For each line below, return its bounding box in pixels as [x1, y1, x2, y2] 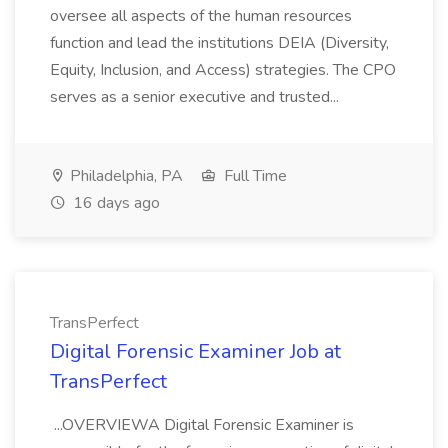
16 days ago [69, 192, 160, 214]
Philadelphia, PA [66, 165, 183, 187]
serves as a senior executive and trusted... [50, 86, 343, 108]
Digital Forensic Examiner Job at [50, 338, 341, 365]
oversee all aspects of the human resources [50, 5, 352, 27]
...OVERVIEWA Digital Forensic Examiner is [50, 414, 354, 436]
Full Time [220, 165, 287, 187]
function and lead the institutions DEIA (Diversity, [50, 32, 389, 54]
